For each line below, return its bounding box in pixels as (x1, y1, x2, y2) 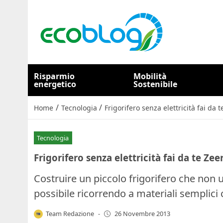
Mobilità (133, 71, 167, 82)
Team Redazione (46, 209, 95, 218)
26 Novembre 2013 (114, 209, 170, 219)
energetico (34, 79, 76, 90)
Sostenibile (133, 79, 178, 90)
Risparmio (34, 71, 75, 82)
